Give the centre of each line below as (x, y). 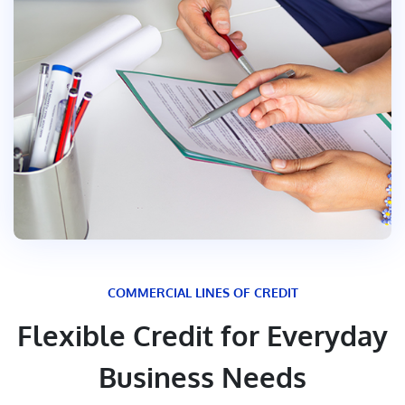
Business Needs (202, 377)
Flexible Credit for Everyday (202, 335)
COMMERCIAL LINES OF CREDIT (202, 293)
